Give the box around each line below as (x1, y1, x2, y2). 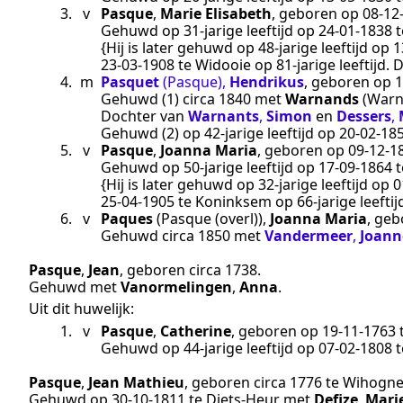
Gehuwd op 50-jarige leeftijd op (101, 157, 318, 178)
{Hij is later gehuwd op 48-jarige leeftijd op (101, 38, 393, 58)
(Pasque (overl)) (157, 209, 263, 229)
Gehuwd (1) (101, 89, 183, 110)
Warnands (285, 89, 359, 110)
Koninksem (195, 192, 272, 212)
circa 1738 (189, 260, 257, 281)
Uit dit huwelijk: (29, 299, 134, 319)
